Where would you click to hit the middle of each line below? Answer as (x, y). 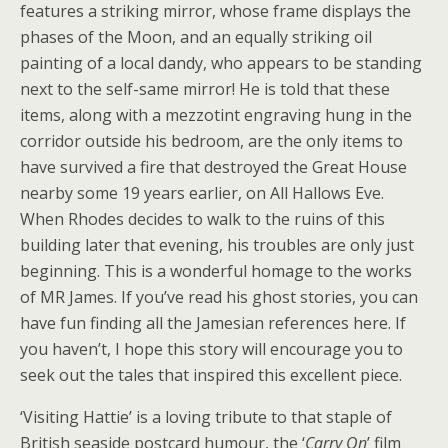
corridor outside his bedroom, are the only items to (211, 141)
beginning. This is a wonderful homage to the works (216, 271)
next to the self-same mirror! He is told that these (205, 89)
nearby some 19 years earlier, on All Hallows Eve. (202, 193)
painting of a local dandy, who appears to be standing (221, 63)
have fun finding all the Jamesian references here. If (213, 323)
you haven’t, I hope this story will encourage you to (211, 349)
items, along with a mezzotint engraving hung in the (216, 115)
